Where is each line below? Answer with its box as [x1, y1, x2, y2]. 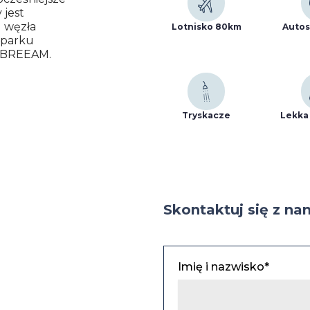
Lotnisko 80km [171, 21, 241, 32]
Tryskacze [182, 109, 230, 120]
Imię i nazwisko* [178, 260, 269, 273]
